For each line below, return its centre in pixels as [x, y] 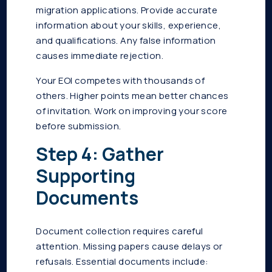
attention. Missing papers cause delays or [129, 246]
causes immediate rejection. [100, 56]
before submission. [79, 126]
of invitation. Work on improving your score [132, 111]
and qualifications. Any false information [126, 41]
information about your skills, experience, [129, 25]
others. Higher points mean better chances [132, 96]
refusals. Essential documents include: [122, 262]
